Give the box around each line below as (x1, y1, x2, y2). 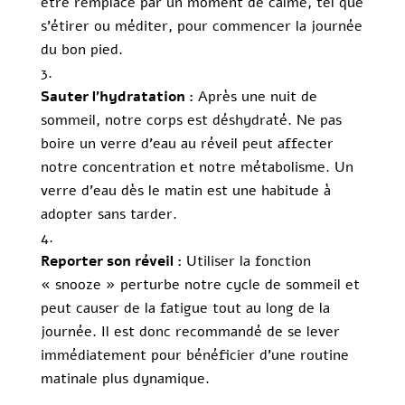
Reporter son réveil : (40, 251, 182, 272)
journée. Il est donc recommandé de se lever (40, 322, 340, 343)
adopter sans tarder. (40, 204, 177, 225)
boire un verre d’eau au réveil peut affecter (40, 134, 334, 155)
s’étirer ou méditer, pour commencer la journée (40, 16, 363, 37)
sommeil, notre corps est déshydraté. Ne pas (40, 110, 342, 131)
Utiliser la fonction (181, 251, 311, 272)
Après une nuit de (193, 87, 317, 108)
